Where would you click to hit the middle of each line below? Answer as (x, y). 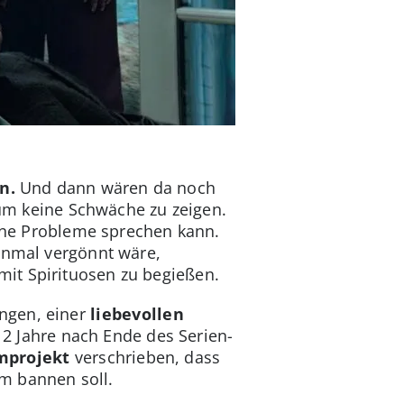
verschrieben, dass (145, 358)
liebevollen (137, 314)
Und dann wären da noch (115, 188)
